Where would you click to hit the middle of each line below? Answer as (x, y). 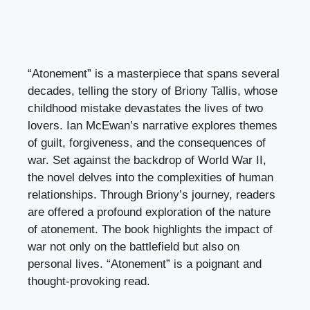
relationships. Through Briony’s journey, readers (152, 194)
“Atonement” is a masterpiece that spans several (154, 73)
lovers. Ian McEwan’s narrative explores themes (153, 125)
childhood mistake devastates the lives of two (145, 108)
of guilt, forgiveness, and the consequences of (147, 143)
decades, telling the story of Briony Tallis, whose (153, 91)
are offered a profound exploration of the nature (149, 212)
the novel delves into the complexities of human (151, 177)
